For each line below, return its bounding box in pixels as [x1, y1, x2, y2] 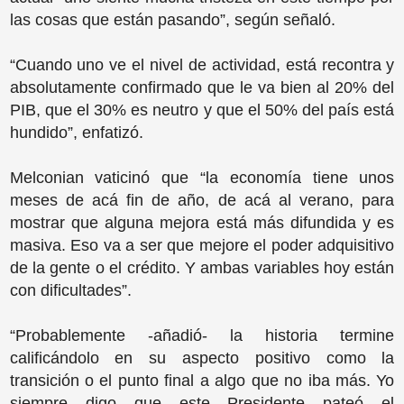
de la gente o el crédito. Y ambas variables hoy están [9, 258, 395, 277]
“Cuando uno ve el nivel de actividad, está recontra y [9, 55, 395, 74]
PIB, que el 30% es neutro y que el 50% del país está [9, 100, 395, 119]
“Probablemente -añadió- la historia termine [9, 326, 395, 344]
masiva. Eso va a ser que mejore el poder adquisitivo [9, 235, 395, 254]
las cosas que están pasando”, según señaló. [9, 10, 335, 29]
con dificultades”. [9, 280, 136, 299]
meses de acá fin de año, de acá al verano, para [9, 190, 395, 209]
